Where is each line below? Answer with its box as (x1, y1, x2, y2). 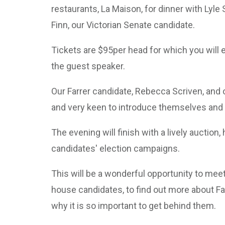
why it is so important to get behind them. (51, 200, 216, 211)
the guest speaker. (51, 61, 127, 71)
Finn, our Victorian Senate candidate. (51, 20, 195, 30)
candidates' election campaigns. (51, 143, 180, 154)
